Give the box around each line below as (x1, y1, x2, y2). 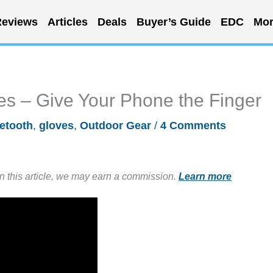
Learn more (179, 171, 232, 182)
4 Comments (160, 119, 226, 132)
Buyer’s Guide (136, 15, 211, 28)
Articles (47, 15, 88, 28)
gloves (39, 119, 74, 132)
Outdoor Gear (80, 119, 151, 132)
